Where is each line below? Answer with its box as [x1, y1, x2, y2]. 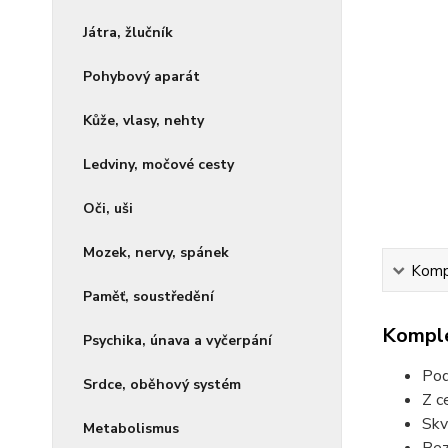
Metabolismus [83, 418, 179, 438]
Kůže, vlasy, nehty [83, 110, 204, 130]
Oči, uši [83, 198, 133, 218]
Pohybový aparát [83, 66, 200, 86]
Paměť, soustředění [83, 286, 214, 306]
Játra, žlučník [83, 22, 173, 42]
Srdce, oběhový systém [83, 374, 241, 394]
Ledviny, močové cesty [83, 154, 234, 174]
